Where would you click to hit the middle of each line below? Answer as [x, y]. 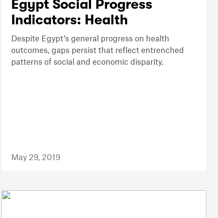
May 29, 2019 [36, 157]
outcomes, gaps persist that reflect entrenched [97, 50]
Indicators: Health [69, 20]
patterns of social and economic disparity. [87, 62]
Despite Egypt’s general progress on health [90, 38]
